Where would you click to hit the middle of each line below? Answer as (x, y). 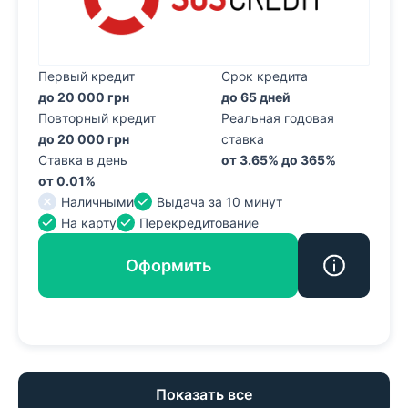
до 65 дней (256, 97)
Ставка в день (82, 159)
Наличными (97, 201)
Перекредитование (199, 222)
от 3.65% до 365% (279, 159)
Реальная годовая (278, 117)
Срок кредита (265, 76)
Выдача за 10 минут (219, 201)
